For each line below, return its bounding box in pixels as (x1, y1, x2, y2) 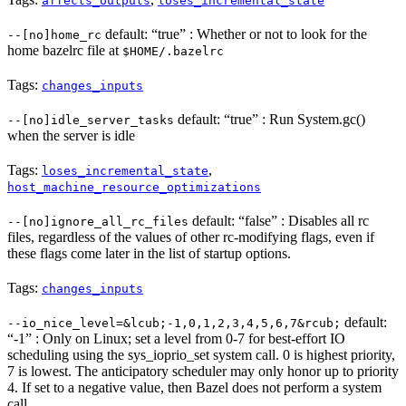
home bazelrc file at (7, 43, 122, 59)
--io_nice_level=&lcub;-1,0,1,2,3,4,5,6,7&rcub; (7, 316, 341, 331)
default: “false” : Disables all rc (188, 213, 369, 229)
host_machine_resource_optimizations (7, 180, 261, 195)
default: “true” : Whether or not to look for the (101, 26, 367, 43)
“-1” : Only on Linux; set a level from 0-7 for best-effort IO (7, 331, 345, 347)
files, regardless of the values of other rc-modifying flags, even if (7, 229, 374, 246)
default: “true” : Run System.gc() (174, 111, 365, 128)
